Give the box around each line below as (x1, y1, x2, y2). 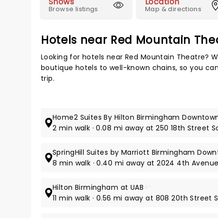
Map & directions (145, 4, 202, 14)
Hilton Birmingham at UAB (53, 182, 144, 192)
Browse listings (49, 4, 98, 14)
